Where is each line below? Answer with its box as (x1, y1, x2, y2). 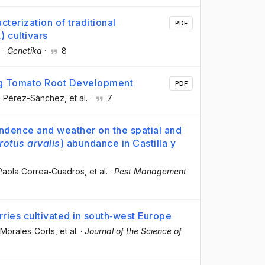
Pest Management (114, 166, 186, 177)
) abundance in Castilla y (60, 137, 176, 150)
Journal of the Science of (85, 226, 182, 237)
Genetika (7, 45, 42, 56)
